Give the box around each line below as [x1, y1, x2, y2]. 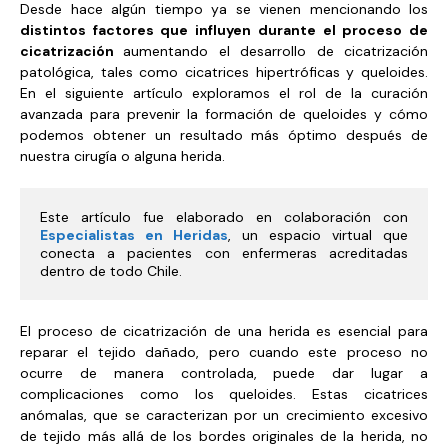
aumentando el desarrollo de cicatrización [123, 42, 429, 61]
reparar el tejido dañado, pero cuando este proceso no [20, 343, 428, 362]
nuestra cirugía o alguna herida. [20, 147, 225, 166]
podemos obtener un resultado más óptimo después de [20, 126, 428, 145]
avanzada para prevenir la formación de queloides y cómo [20, 105, 428, 124]
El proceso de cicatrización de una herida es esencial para [20, 322, 428, 341]
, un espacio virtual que [228, 226, 408, 245]
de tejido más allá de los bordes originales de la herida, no [20, 427, 428, 446]
